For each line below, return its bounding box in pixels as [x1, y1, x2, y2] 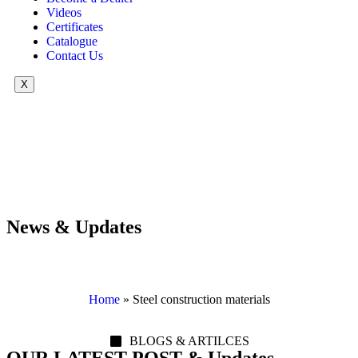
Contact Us [46, 48, 103, 62]
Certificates [46, 19, 103, 34]
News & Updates [6, 216, 141, 237]
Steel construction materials [132, 292, 270, 306]
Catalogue [46, 34, 97, 48]
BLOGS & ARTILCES [129, 333, 249, 348]
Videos [46, 5, 82, 19]
